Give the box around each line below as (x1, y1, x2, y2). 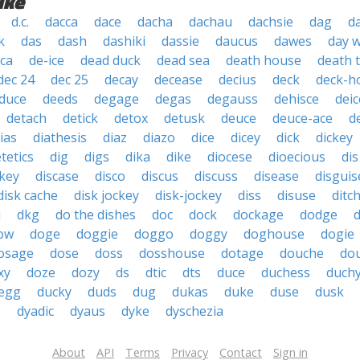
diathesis (33, 129, 87, 146)
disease (254, 167, 299, 185)
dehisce (274, 90, 319, 108)
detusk (164, 109, 205, 127)
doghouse (243, 225, 305, 243)
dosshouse (139, 244, 205, 262)
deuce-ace (272, 109, 333, 127)
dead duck (80, 51, 141, 69)
